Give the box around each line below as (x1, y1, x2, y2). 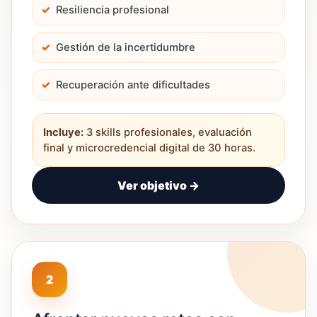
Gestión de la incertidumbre (56, 41, 195, 54)
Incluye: (43, 126, 83, 139)
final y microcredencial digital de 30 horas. (43, 142, 255, 154)
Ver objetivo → (117, 178, 200, 192)
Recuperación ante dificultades (56, 79, 210, 91)
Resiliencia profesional (56, 4, 169, 16)
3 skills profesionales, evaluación (83, 126, 252, 139)
